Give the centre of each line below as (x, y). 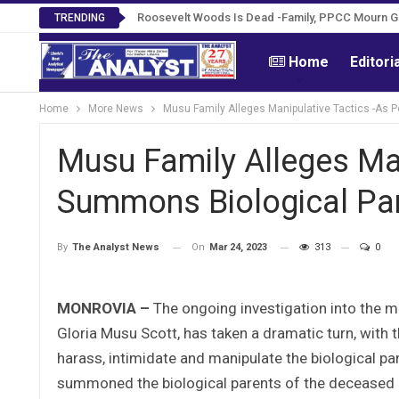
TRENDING (79, 18)
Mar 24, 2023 (238, 247)
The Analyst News (116, 248)
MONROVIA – (105, 308)
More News (116, 109)
